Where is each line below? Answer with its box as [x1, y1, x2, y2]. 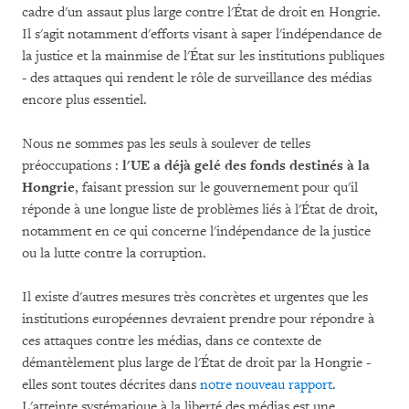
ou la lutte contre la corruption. [22, 245, 206, 262]
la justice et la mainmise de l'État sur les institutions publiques [22, 47, 384, 65]
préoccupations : [22, 157, 122, 174]
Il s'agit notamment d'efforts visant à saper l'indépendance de [22, 26, 382, 43]
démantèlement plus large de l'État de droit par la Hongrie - [22, 354, 371, 372]
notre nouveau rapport [200, 376, 332, 393]
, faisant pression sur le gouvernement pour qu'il [75, 179, 358, 196]
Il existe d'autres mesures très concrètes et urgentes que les [22, 288, 368, 306]
